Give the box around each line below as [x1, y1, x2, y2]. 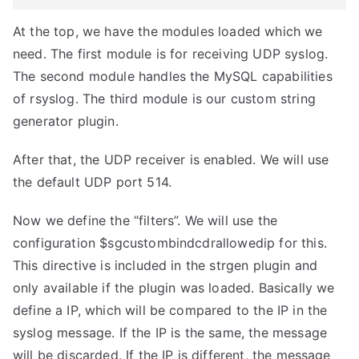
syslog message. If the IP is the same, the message [13, 325, 328, 341]
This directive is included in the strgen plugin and [13, 257, 318, 273]
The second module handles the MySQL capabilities [13, 68, 333, 84]
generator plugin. [13, 113, 119, 129]
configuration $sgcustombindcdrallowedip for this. [13, 235, 327, 251]
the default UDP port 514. [13, 174, 172, 190]
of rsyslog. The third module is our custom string [13, 91, 316, 107]
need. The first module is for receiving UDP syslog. [13, 46, 329, 62]
